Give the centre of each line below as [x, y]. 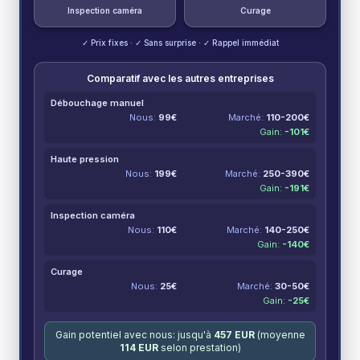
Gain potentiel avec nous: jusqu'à [134, 335]
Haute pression [85, 159]
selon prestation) [199, 348]
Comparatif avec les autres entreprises [180, 78]
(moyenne [280, 335]
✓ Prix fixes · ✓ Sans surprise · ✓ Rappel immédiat [180, 43]
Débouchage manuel [97, 103]
